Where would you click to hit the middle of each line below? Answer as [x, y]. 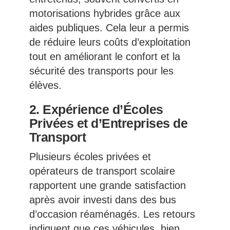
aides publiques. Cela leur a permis [109, 28]
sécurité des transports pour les [101, 71]
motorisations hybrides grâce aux [104, 14]
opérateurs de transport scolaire [102, 171]
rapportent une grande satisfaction [107, 186]
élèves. [45, 85]
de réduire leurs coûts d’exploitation [110, 42]
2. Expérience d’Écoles [96, 110]
